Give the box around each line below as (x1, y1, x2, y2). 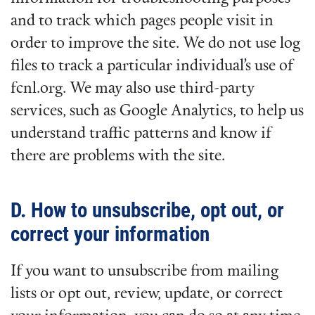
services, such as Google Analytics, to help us (11, 103, 304, 120)
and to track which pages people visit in (11, 13, 274, 30)
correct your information (11, 221, 210, 246)
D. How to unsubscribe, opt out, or (11, 198, 284, 222)
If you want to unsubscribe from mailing (11, 263, 278, 280)
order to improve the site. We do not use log (11, 35, 300, 52)
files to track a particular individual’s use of (11, 58, 293, 75)
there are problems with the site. (11, 148, 225, 165)
